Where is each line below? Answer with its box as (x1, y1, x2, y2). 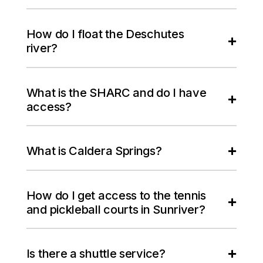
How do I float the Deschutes (26, 27, 184, 42)
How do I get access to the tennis (26, 188, 206, 203)
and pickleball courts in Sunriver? (26, 202, 205, 217)
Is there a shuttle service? (26, 247, 166, 261)
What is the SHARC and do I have (26, 85, 207, 100)
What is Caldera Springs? (26, 144, 162, 159)
